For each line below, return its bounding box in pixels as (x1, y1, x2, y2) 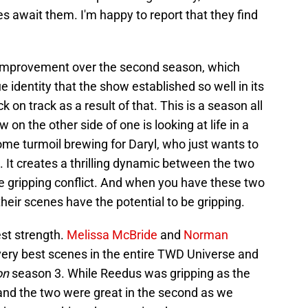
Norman (184, 228, 228, 243)
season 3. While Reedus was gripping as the (9, 266, 250, 281)
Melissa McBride (67, 228, 157, 243)
